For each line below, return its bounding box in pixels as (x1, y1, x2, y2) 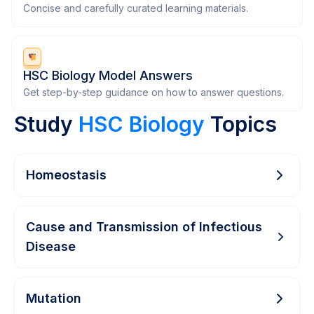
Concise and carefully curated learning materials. (23, 2, 248, 15)
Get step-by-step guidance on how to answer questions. (23, 86, 284, 99)
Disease (26, 239, 76, 254)
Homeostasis (26, 168, 107, 183)
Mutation (26, 291, 81, 306)
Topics (205, 111, 277, 137)
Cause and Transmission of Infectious (26, 219, 262, 235)
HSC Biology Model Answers (23, 68, 193, 83)
